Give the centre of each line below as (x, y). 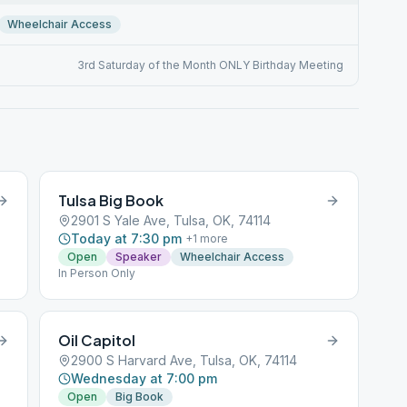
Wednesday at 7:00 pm (144, 378)
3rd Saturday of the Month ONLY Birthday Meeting (210, 65)
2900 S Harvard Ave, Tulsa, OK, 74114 (184, 360)
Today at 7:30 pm (127, 238)
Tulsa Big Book (111, 200)
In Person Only (97, 273)
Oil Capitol (97, 340)
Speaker (139, 257)
